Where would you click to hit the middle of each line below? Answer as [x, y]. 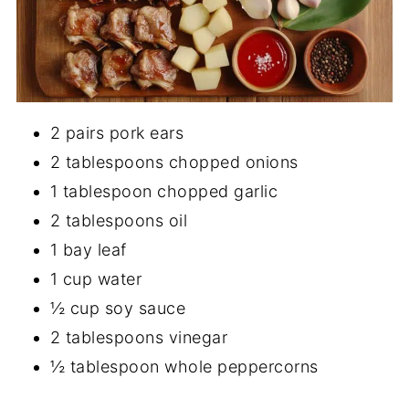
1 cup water [96, 278]
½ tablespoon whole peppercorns [184, 366]
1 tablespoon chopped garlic [164, 191]
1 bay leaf [88, 249]
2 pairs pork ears [117, 132]
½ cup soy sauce [118, 308]
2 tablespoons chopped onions [174, 162]
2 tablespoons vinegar [139, 337]
